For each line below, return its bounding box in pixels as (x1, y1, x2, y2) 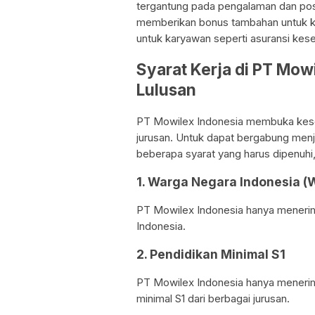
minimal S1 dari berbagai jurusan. (136, 292, 290, 306)
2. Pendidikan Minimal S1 (136, 246, 285, 262)
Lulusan (136, 80, 196, 100)
